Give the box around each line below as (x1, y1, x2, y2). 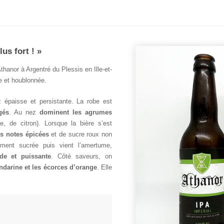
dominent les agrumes (39, 108, 112, 116)
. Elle (96, 163, 112, 171)
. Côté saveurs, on (51, 152, 112, 160)
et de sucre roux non (48, 130, 112, 138)
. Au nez (9, 108, 39, 116)
